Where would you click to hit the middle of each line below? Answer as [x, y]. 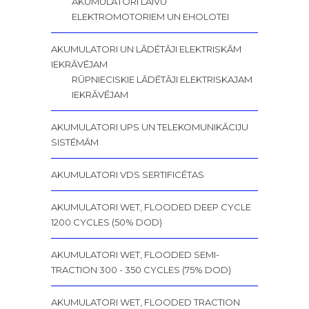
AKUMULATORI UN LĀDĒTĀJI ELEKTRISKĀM [146, 49]
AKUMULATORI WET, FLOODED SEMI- [135, 255]
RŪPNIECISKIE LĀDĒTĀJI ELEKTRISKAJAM [162, 80]
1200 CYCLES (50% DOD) [107, 222]
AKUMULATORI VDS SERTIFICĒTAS [128, 175]
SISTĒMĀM [75, 142]
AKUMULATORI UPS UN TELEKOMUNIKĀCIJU [150, 127]
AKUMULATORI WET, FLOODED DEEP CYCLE [151, 207]
